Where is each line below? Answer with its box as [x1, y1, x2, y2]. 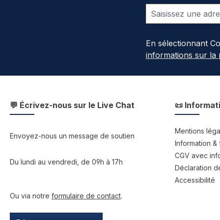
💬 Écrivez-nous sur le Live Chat [10, 100, 135, 110]
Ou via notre [10, 192, 52, 200]
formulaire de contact [52, 192, 121, 200]
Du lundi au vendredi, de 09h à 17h [10, 158, 123, 166]
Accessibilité [175, 176, 215, 185]
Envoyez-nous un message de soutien [10, 132, 135, 140]
